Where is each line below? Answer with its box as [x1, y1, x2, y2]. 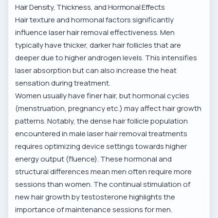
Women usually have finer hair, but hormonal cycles [15, 91, 190, 101]
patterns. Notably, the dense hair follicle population [15, 116, 188, 126]
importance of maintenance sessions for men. [15, 204, 173, 215]
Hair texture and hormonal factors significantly [15, 15, 174, 25]
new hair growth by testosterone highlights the [15, 192, 176, 202]
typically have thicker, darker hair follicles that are [15, 40, 182, 50]
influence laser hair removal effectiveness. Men [15, 27, 175, 37]
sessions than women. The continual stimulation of [15, 179, 191, 189]
